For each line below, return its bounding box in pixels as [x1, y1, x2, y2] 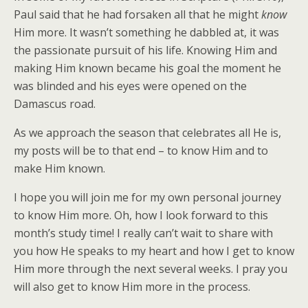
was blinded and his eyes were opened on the [14, 78, 247, 93]
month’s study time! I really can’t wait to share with [14, 225, 273, 241]
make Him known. [14, 161, 105, 176]
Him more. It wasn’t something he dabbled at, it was [14, 25, 279, 40]
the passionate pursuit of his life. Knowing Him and [14, 43, 277, 58]
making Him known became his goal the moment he [14, 60, 281, 76]
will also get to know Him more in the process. [14, 279, 250, 294]
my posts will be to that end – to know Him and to [14, 143, 268, 158]
